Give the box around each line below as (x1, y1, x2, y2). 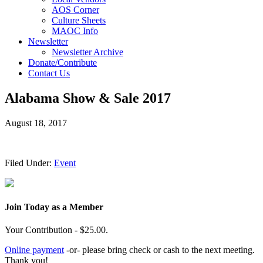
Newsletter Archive (52, 46, 123, 57)
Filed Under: (5, 157, 54, 168)
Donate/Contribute (28, 57, 97, 68)
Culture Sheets (52, 15, 106, 25)
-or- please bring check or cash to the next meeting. (64, 245, 255, 255)
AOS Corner (52, 4, 99, 15)
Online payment (5, 245, 64, 255)
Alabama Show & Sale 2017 (5, 90, 171, 106)
